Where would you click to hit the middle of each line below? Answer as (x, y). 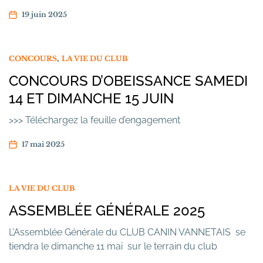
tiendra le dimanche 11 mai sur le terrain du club (113, 246)
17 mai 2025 (43, 144)
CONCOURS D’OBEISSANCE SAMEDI (128, 81)
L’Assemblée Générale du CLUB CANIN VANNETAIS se (127, 232)
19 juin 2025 (44, 14)
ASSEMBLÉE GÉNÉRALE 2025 (107, 210)
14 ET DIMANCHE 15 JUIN (91, 98)
